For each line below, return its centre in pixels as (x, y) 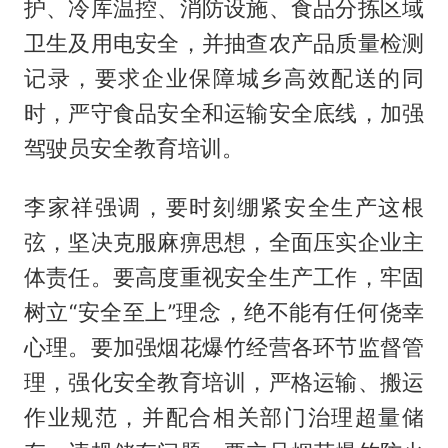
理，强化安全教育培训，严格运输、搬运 (224, 381)
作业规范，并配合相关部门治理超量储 (224, 416)
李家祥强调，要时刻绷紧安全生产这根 (224, 206)
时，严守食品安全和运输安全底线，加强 (224, 112)
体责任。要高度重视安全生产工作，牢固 (224, 276)
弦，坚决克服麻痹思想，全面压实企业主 (224, 241)
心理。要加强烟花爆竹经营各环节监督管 (224, 346)
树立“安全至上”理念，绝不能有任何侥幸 (224, 311)
